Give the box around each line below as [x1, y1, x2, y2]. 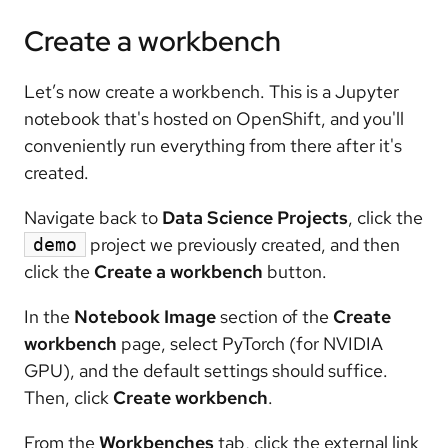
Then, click [24, 386, 113, 410]
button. [263, 260, 327, 284]
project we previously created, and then [86, 233, 400, 257]
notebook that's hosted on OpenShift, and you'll [24, 107, 404, 131]
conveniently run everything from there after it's [24, 134, 402, 158]
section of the [216, 305, 333, 329]
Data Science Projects [162, 206, 348, 230]
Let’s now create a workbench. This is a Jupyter [24, 80, 399, 104]
